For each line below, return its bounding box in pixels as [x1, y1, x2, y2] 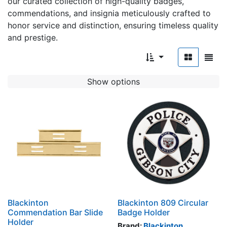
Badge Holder [117, 207, 170, 218]
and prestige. [8, 32, 58, 43]
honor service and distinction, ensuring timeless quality [8, 20, 218, 31]
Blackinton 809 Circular [117, 198, 208, 208]
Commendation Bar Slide [8, 207, 103, 218]
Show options [87, 76, 140, 87]
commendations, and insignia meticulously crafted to [8, 8, 211, 19]
